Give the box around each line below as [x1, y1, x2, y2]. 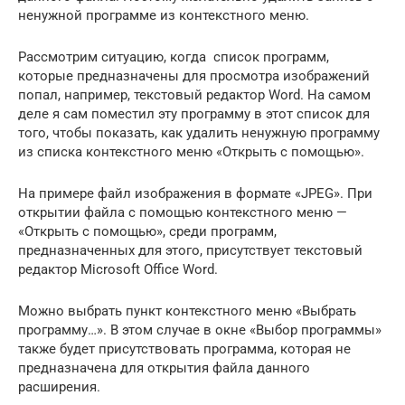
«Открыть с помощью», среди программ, [18, 222, 277, 240]
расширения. [18, 378, 100, 395]
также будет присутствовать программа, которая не [18, 340, 351, 357]
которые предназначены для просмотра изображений [18, 67, 370, 84]
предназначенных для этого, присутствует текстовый [18, 241, 363, 259]
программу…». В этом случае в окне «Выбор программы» [18, 321, 381, 338]
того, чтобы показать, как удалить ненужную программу [18, 124, 380, 141]
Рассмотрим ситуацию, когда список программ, [18, 48, 329, 65]
